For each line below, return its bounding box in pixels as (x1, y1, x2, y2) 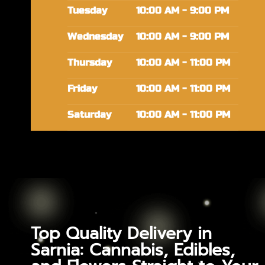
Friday (67, 83, 97, 95)
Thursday (67, 57, 112, 69)
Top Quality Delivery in (31, 221, 212, 247)
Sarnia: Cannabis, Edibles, (31, 237, 235, 263)
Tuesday (67, 5, 107, 17)
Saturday (67, 109, 111, 121)
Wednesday (67, 31, 123, 43)
